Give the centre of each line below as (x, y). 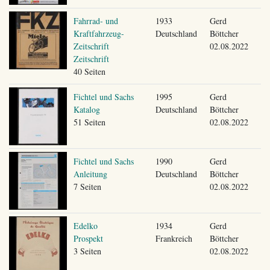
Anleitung (90, 174)
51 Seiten (89, 122)
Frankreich (174, 238)
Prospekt (88, 238)
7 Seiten (87, 186)
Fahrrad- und (96, 20)
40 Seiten (89, 71)
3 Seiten (87, 251)
